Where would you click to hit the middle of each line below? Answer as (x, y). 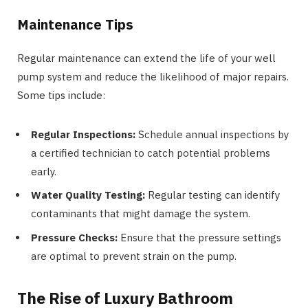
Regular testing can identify (212, 195)
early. (44, 171)
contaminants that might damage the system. (141, 214)
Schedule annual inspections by (212, 134)
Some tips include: (61, 95)
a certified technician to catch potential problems (151, 153)
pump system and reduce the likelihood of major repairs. (153, 76)
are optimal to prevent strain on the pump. (134, 256)
